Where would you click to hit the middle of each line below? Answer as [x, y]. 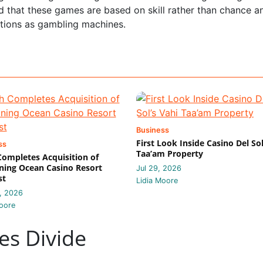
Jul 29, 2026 [159, 168]
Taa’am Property [170, 153]
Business [153, 130]
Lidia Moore [157, 180]
